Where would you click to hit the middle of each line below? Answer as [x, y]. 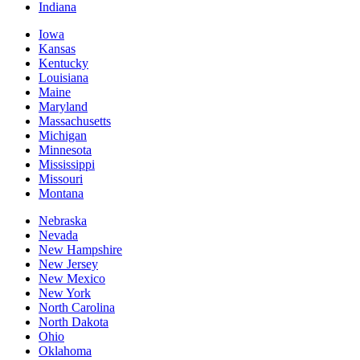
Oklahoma [65, 350]
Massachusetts [75, 121]
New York [65, 292]
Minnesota [65, 149]
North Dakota [74, 321]
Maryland [63, 106]
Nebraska [63, 220]
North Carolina [77, 307]
